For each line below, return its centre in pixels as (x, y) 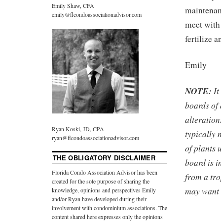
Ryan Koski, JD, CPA (78, 129)
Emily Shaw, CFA (73, 6)
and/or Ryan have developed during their (99, 199)
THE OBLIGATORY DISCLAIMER (104, 157)
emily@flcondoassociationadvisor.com (97, 15)
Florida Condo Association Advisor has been (105, 172)
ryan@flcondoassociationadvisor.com (95, 137)
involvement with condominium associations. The (110, 207)
